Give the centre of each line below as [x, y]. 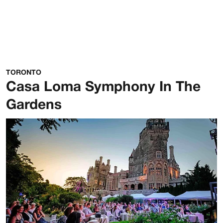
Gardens [34, 106]
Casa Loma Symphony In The [103, 88]
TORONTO [24, 73]
